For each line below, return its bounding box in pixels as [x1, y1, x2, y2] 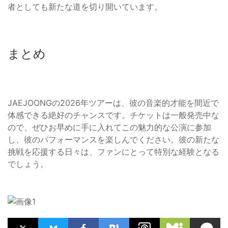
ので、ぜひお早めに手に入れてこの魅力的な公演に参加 [8, 122, 211, 133]
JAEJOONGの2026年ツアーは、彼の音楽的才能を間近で [8, 98, 219, 108]
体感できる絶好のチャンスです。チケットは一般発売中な [8, 110, 219, 121]
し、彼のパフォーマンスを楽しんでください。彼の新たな [8, 134, 219, 145]
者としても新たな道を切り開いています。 [8, 2, 162, 12]
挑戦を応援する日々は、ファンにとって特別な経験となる [8, 147, 219, 157]
